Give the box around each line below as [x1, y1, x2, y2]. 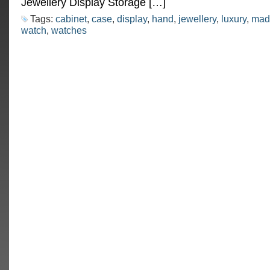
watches [51, 25, 87, 36]
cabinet [55, 13, 87, 24]
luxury [221, 13, 246, 24]
